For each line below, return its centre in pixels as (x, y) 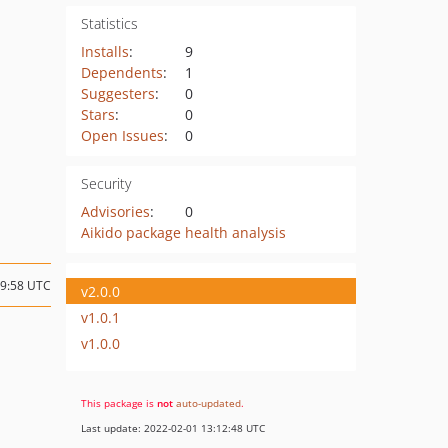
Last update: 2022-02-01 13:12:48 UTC (173, 428)
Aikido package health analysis (183, 232)
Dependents (121, 72)
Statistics (109, 23)
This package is (119, 403)
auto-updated (208, 403)
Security (105, 183)
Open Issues (122, 135)
